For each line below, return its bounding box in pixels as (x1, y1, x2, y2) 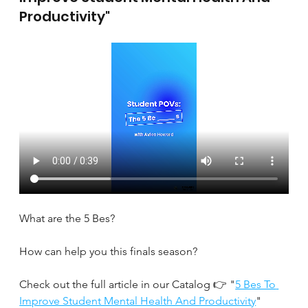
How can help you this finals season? (19, 244, 198, 258)
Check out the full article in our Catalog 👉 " (19, 277, 236, 291)
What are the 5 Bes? (19, 211, 115, 225)
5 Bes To (235, 277, 276, 291)
